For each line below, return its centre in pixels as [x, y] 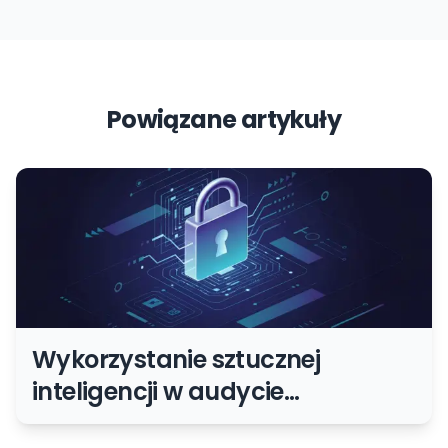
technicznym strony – [160, 423]
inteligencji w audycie [158, 391]
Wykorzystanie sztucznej [176, 359]
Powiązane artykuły [224, 119]
